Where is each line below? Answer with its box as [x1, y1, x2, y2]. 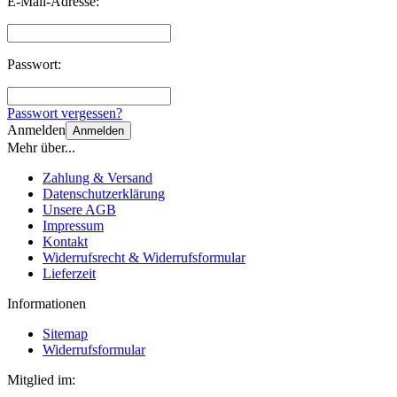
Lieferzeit [43, 266, 96, 282]
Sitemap [43, 326, 88, 342]
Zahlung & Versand [43, 170, 152, 186]
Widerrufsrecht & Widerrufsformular [43, 250, 245, 266]
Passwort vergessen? [7, 105, 122, 121]
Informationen [7, 296, 86, 312]
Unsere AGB [43, 202, 116, 218]
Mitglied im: [7, 372, 75, 388]
